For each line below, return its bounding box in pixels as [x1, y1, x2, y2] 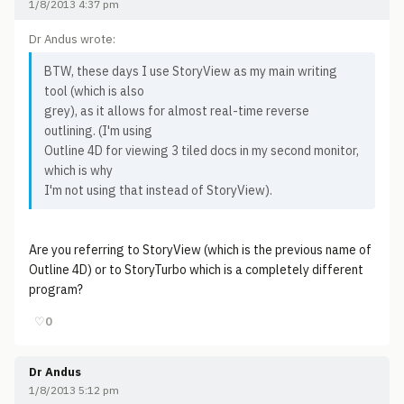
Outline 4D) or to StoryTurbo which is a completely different [29, 262, 363, 278]
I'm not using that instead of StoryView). [44, 182, 272, 198]
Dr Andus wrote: [29, 32, 115, 47]
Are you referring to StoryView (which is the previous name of [29, 242, 372, 258]
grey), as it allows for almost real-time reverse [44, 103, 309, 119]
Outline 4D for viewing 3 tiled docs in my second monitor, [44, 142, 359, 159]
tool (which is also [44, 83, 144, 99]
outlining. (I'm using [44, 123, 152, 139]
